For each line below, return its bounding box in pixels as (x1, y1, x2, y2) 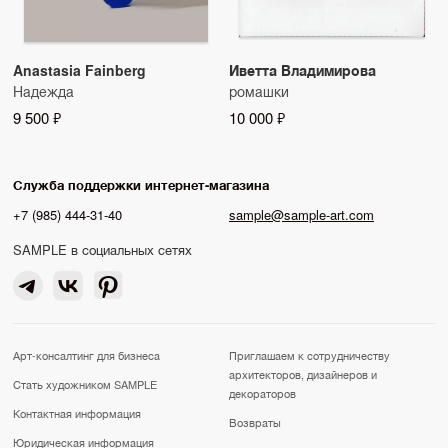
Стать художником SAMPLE (13, 375, 157, 392)
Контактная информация (13, 404, 141, 421)
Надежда (13, 80, 74, 101)
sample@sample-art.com (229, 204, 374, 224)
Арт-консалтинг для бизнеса (13, 346, 160, 363)
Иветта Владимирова (229, 59, 376, 80)
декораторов (229, 384, 296, 401)
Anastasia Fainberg (13, 59, 146, 80)
